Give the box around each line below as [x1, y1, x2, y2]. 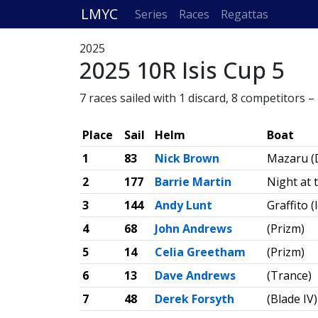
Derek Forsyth [155, 291, 234, 307]
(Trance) [267, 268, 312, 283]
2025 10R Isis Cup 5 [79, 55, 285, 85]
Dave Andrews [155, 268, 236, 283]
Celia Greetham [155, 244, 246, 260]
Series [135, 6, 168, 22]
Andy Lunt [155, 197, 212, 213]
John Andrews [155, 221, 232, 236]
